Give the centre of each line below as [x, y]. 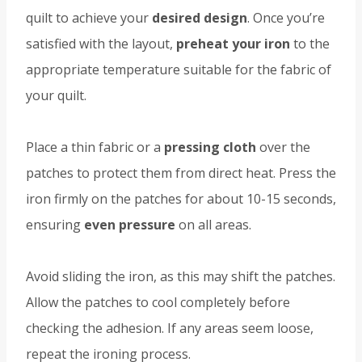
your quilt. [56, 96]
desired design [200, 18]
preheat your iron [233, 44]
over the [283, 147]
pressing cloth [210, 147]
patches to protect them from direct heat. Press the [181, 173]
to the [310, 44]
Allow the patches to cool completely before [158, 303]
